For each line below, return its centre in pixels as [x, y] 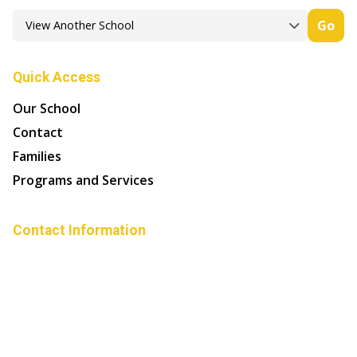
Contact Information [79, 230]
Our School [47, 108]
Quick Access [57, 77]
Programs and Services [83, 180]
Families [37, 156]
